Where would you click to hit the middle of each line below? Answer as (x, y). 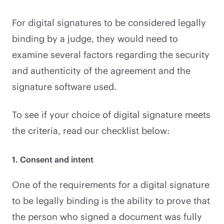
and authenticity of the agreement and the (101, 70)
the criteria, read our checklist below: (92, 130)
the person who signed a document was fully (107, 216)
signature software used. (64, 86)
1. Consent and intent (53, 159)
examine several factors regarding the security (111, 54)
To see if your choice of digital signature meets (111, 114)
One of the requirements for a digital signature (111, 184)
